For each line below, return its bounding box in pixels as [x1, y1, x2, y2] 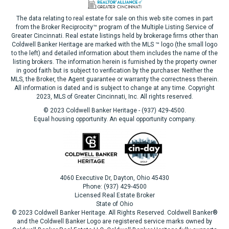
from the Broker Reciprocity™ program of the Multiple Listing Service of [15, 24, 214, 31]
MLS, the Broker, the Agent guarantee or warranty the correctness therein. [10, 76, 219, 83]
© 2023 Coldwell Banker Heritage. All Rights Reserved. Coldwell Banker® [11, 209, 218, 216]
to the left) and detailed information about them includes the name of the [11, 50, 218, 57]
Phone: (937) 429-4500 [82, 183, 147, 190]
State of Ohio [96, 200, 133, 208]
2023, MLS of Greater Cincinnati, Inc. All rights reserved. [36, 93, 193, 100]
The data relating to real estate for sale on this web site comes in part [16, 15, 213, 22]
